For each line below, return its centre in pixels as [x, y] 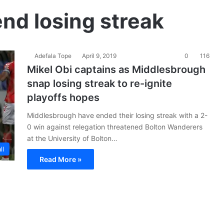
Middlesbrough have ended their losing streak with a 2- [117, 115]
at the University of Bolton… [72, 138]
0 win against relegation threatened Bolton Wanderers [115, 127]
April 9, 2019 [99, 56]
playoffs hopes [63, 97]
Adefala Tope [53, 56]
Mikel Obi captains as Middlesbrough [116, 69]
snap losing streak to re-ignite [99, 83]
